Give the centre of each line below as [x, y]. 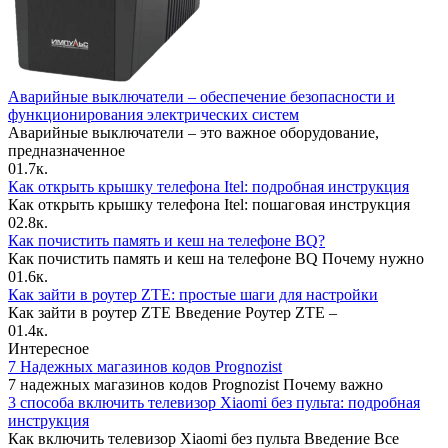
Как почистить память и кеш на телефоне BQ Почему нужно [216, 258]
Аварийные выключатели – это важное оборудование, [193, 132]
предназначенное [66, 150]
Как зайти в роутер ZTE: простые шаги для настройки [193, 294]
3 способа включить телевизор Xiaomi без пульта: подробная [214, 402]
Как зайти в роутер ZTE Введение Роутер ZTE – [172, 312]
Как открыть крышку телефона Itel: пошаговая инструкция [209, 204]
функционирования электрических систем [153, 114]
